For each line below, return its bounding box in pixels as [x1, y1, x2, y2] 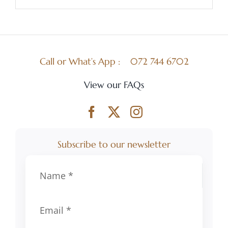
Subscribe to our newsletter [58, 138, 170, 150]
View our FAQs [84, 79, 144, 91]
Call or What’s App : [39, 55, 128, 67]
